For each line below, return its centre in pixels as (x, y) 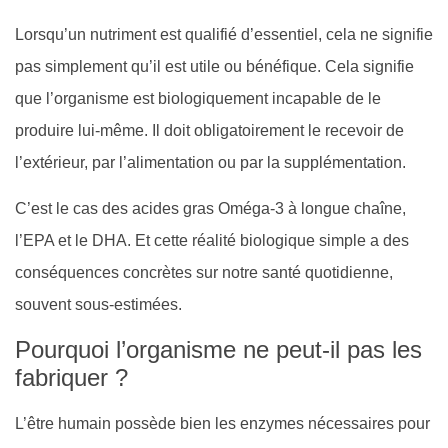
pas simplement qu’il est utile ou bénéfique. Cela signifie (214, 66)
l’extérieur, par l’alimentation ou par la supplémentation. (210, 162)
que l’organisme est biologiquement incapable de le (198, 98)
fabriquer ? (71, 377)
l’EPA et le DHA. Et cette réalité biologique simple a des (212, 241)
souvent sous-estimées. (98, 305)
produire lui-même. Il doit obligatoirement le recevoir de (209, 130)
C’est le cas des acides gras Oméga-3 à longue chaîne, (210, 209)
